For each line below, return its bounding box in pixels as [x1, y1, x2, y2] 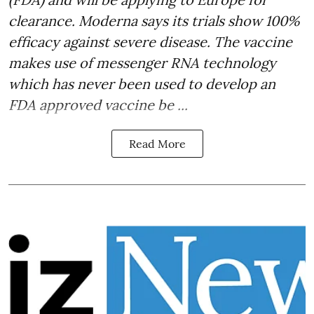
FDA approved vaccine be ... [8, 96, 188, 114]
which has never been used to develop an [8, 75, 275, 93]
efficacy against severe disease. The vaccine [8, 33, 292, 51]
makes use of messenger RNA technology [8, 54, 276, 72]
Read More [128, 137, 186, 151]
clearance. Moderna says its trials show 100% [8, 12, 299, 30]
